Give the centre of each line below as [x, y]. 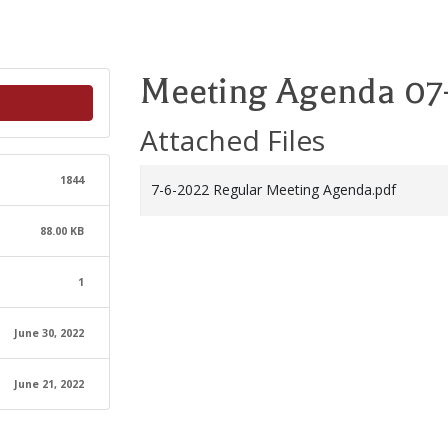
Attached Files [232, 140]
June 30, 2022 [49, 333]
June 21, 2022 [49, 384]
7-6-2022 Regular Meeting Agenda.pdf [273, 189]
